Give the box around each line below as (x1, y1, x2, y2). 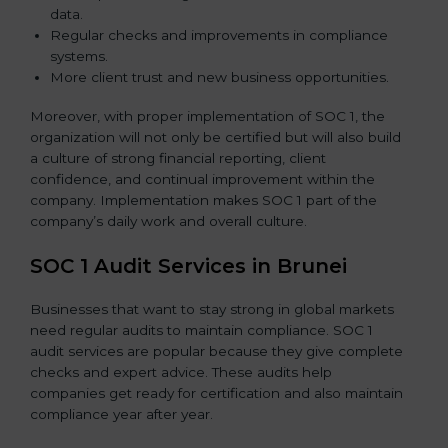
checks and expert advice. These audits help (30, 364, 332, 381)
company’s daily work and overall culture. (30, 212, 307, 229)
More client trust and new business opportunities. (50, 68, 389, 85)
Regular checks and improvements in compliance (50, 26, 388, 43)
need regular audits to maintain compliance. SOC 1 (30, 322, 373, 339)
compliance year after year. (30, 406, 213, 423)
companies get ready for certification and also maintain (30, 385, 403, 402)
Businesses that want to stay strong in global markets (30, 301, 394, 318)
